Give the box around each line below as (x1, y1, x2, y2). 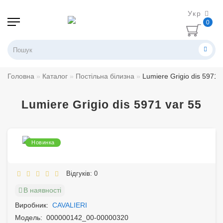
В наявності (23, 186, 61, 194)
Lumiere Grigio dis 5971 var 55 (21, 98, 202, 111)
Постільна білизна (76, 72, 134, 80)
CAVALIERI (52, 201, 87, 209)
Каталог (42, 72, 68, 80)
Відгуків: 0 (62, 170, 98, 177)
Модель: (15, 214, 42, 222)
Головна (7, 72, 34, 80)
